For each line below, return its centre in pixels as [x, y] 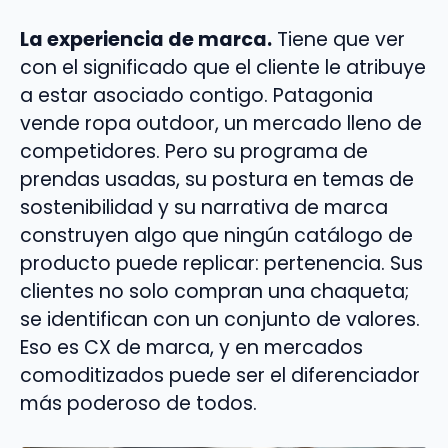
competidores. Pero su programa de [194, 152]
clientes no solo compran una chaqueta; [214, 292]
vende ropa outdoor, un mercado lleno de [221, 124]
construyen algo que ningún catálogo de [216, 236]
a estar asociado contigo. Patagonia [196, 96]
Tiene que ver [338, 40]
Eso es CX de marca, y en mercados [191, 348]
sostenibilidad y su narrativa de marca [204, 208]
